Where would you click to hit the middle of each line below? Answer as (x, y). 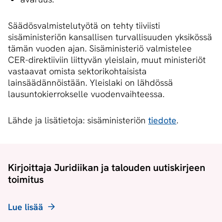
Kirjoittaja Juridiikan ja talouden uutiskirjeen (107, 168)
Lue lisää (26, 207)
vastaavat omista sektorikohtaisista (77, 71)
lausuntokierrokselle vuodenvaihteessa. (86, 94)
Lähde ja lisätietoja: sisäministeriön (78, 120)
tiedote (162, 120)
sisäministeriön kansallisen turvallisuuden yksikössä (110, 37)
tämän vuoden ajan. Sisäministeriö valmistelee (100, 49)
